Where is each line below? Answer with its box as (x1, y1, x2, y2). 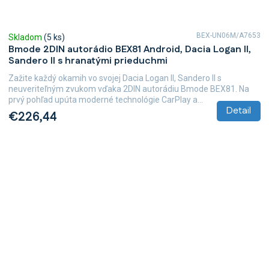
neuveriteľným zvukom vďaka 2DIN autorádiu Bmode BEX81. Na (8, 84, 249, 94)
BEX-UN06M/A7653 (196, 31, 261, 40)
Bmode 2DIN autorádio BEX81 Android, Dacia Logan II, (8, 43, 251, 56)
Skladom (8, 32, 44, 42)
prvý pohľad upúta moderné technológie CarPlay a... (8, 95, 203, 104)
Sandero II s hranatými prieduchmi (8, 54, 168, 68)
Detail (226, 104, 251, 118)
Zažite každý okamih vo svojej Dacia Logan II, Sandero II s (8, 73, 222, 83)
